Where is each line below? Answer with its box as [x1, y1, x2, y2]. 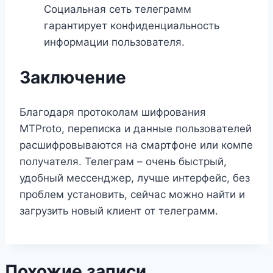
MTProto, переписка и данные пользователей [19, 122, 252, 135]
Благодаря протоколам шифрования [19, 106, 206, 119]
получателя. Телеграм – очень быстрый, [19, 155, 227, 168]
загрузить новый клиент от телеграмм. [19, 205, 218, 218]
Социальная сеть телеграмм [44, 2, 191, 15]
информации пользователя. [44, 35, 185, 48]
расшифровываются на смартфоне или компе [19, 139, 253, 152]
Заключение [19, 66, 126, 88]
